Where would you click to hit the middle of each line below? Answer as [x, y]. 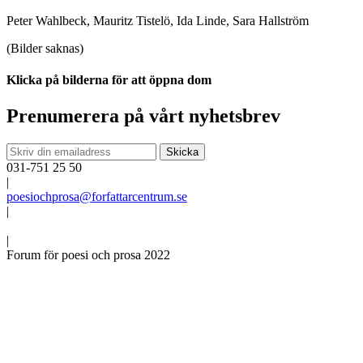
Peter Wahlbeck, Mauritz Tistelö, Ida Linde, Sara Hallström [158, 21]
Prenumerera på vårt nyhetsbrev [143, 115]
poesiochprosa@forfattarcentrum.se [97, 196]
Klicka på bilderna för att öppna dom [109, 80]
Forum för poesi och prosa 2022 [88, 254]
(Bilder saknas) [45, 49]
